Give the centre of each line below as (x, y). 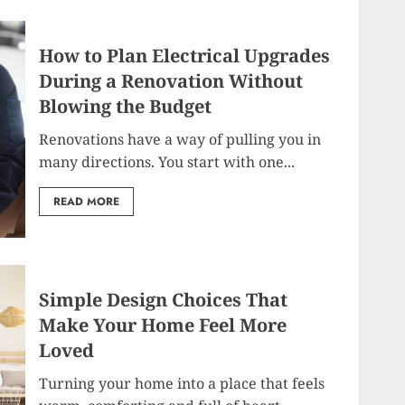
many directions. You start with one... (167, 161)
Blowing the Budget (126, 106)
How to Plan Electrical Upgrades (185, 55)
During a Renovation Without (171, 80)
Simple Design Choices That (164, 299)
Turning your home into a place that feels (182, 383)
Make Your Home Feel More (163, 325)
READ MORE (87, 201)
